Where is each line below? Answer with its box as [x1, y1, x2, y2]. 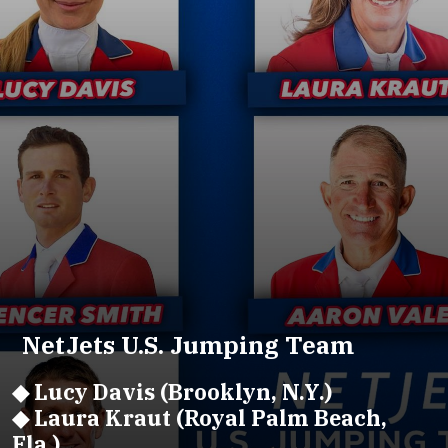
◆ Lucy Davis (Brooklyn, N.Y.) [11, 377, 332, 406]
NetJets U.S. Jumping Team [21, 329, 354, 362]
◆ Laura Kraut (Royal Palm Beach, [11, 403, 387, 432]
